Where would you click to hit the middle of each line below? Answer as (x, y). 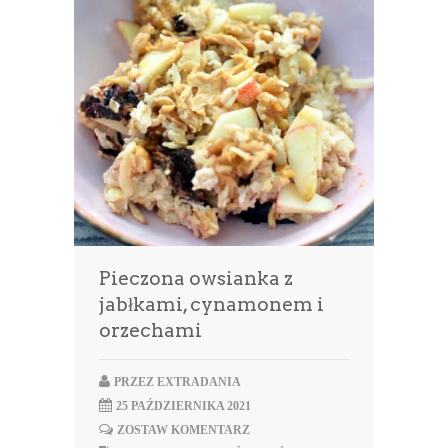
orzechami (150, 331)
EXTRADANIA (199, 382)
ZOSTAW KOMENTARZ (183, 430)
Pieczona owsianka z (196, 279)
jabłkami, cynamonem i (211, 305)
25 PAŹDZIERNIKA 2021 (183, 406)
